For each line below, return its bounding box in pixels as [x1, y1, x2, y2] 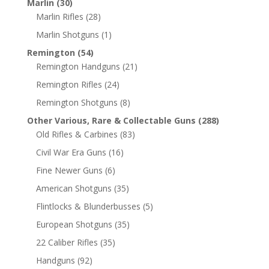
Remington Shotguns [35, 96, 118, 108]
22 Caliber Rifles [35, 236, 98, 248]
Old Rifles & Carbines [35, 128, 118, 140]
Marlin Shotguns [35, 28, 99, 40]
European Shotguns [35, 218, 112, 230]
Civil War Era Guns [35, 146, 106, 158]
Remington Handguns [35, 60, 120, 72]
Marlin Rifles [35, 10, 83, 22]
